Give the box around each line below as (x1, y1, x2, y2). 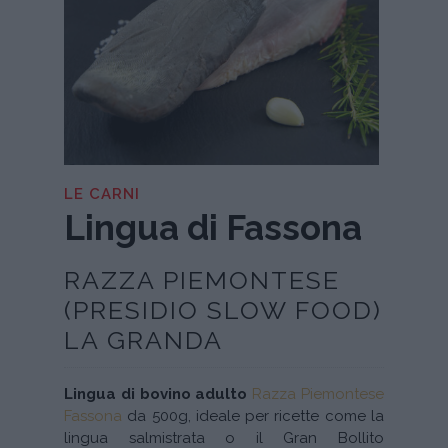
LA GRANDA (64, 325, 223, 356)
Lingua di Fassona (64, 207, 362, 249)
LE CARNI (64, 185, 140, 204)
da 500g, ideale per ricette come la (122, 407, 384, 426)
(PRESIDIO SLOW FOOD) (64, 295, 382, 326)
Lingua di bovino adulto (64, 385, 248, 404)
